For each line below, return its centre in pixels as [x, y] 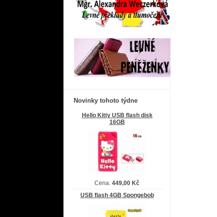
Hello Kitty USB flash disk [117, 115]
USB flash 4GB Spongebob [117, 195]
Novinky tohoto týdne [106, 101]
